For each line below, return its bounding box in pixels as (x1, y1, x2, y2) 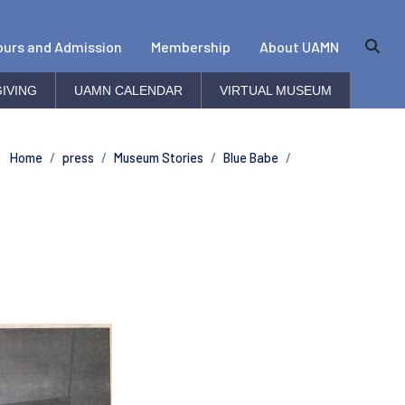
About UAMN (259, 37, 339, 55)
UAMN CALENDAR (74, 82, 183, 98)
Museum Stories (114, 149, 203, 165)
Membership (151, 37, 231, 55)
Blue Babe (223, 149, 278, 165)
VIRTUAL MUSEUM (220, 82, 332, 98)
